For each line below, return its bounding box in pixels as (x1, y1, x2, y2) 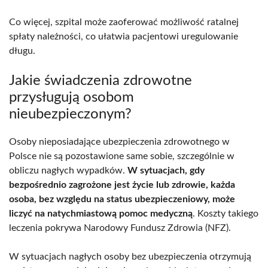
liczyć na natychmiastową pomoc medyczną (9, 208, 193, 218)
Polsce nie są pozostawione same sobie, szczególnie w (9, 151, 234, 161)
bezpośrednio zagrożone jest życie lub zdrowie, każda (9, 179, 235, 190)
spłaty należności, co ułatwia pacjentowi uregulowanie (9, 31, 238, 41)
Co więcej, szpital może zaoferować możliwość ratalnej (9, 17, 239, 27)
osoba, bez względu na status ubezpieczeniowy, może (9, 194, 235, 204)
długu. (9, 45, 35, 56)
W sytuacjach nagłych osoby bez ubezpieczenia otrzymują (9, 251, 251, 261)
